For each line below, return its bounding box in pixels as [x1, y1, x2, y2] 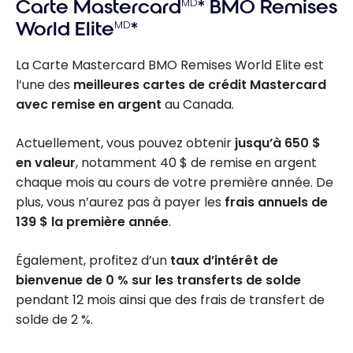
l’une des [16, 76, 73, 95]
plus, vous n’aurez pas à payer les [16, 193, 225, 212]
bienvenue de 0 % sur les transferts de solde [16, 271, 301, 290]
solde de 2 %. [16, 310, 93, 329]
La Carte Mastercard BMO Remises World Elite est [16, 56, 324, 75]
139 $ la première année [16, 213, 169, 232]
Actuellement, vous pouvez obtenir [16, 134, 235, 153]
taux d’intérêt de [170, 251, 278, 270]
